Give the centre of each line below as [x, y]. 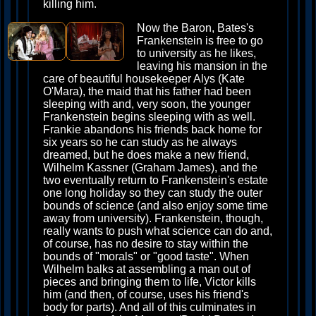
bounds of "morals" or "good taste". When [146, 256]
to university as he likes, [196, 53]
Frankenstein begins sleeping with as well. [149, 117]
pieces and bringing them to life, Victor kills [150, 282]
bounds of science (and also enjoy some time [156, 206]
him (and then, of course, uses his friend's [146, 294]
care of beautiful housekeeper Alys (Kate [144, 79]
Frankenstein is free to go [200, 41]
